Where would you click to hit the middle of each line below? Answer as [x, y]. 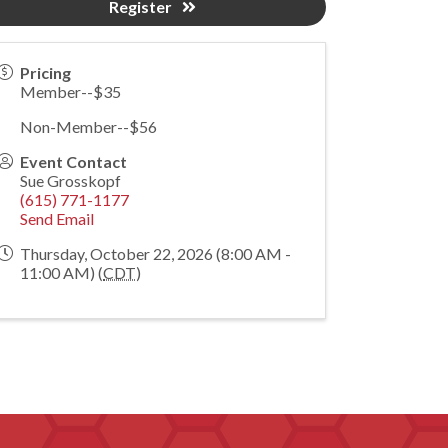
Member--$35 [71, 91]
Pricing [46, 72]
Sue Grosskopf [71, 180]
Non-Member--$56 [89, 126]
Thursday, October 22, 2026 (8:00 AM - [156, 253]
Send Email [57, 218]
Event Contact [74, 161]
